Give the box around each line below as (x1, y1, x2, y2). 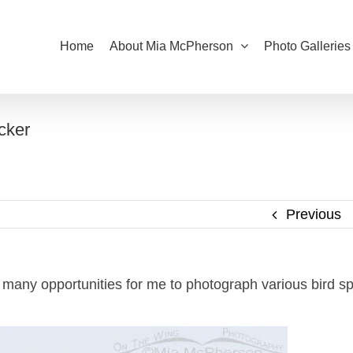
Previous (285, 206, 341, 222)
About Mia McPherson (110, 39, 233, 53)
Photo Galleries (264, 39, 351, 53)
